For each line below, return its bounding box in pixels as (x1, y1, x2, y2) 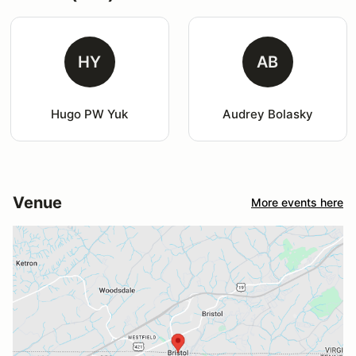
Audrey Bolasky (222, 106, 313, 122)
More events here (251, 195, 343, 210)
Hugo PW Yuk (51, 106, 129, 122)
